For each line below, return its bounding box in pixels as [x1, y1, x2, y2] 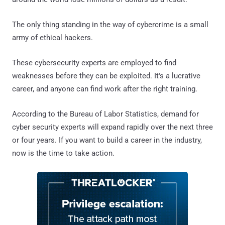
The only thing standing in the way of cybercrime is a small [12, 20, 208, 29]
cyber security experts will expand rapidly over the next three [12, 122, 213, 132]
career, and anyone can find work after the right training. [12, 84, 197, 93]
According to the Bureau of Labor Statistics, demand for [12, 109, 199, 119]
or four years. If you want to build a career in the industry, [12, 135, 202, 145]
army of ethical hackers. [12, 33, 93, 42]
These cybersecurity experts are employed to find [12, 58, 176, 67]
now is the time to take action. [12, 148, 115, 158]
